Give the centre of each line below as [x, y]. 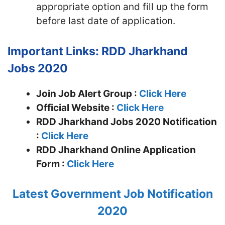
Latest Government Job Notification [113, 194]
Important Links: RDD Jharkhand [98, 51]
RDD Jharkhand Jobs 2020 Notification [127, 122]
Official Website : [76, 107]
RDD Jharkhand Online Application [116, 150]
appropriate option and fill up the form [122, 7]
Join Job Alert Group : [88, 93]
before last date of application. [106, 21]
